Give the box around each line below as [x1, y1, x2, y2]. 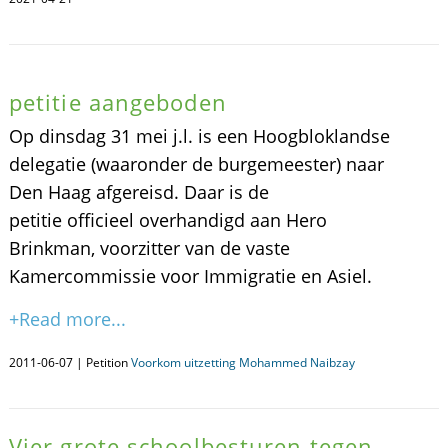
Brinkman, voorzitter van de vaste [8, 236, 290, 260]
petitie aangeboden [8, 87, 227, 117]
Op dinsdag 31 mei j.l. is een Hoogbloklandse [8, 124, 390, 148]
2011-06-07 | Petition [8, 354, 131, 371]
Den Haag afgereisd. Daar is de [8, 180, 269, 204]
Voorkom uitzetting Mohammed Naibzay [130, 354, 355, 371]
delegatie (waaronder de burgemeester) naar [8, 152, 384, 176]
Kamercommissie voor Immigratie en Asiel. [8, 264, 372, 288]
